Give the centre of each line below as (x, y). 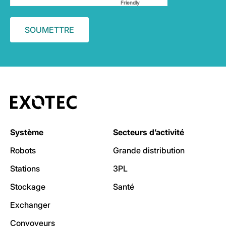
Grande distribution (149, 151)
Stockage (28, 187)
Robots (23, 151)
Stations (25, 169)
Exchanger (30, 205)
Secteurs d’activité (149, 132)
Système (27, 132)
